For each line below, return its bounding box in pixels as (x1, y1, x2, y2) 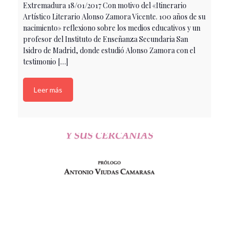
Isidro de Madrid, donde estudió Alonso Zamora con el (23, 45, 195, 55)
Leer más (34, 85, 62, 94)
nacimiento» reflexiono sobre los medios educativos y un (23, 22, 200, 33)
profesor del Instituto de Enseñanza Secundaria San (23, 34, 188, 44)
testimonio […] (23, 56, 68, 66)
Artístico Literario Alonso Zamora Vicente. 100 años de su (23, 11, 205, 21)
